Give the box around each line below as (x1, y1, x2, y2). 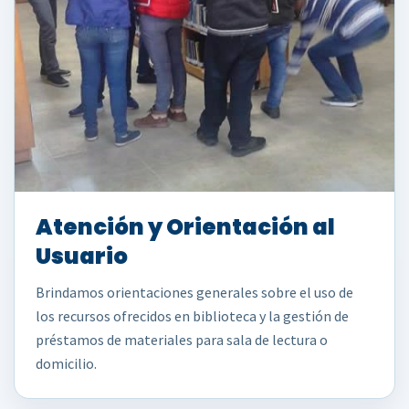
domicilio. (36, 354, 97, 372)
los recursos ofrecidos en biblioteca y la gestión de (36, 307, 349, 325)
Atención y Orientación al (36, 212, 335, 242)
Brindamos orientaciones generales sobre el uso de (36, 283, 353, 301)
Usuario (36, 241, 128, 271)
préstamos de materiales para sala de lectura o (36, 330, 328, 349)
